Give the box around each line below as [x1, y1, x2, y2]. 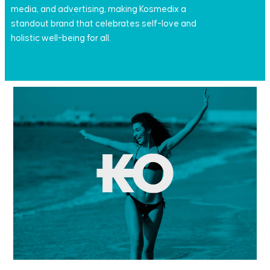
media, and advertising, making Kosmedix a [11, 5, 186, 14]
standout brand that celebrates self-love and [11, 19, 196, 29]
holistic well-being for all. [11, 34, 111, 43]
